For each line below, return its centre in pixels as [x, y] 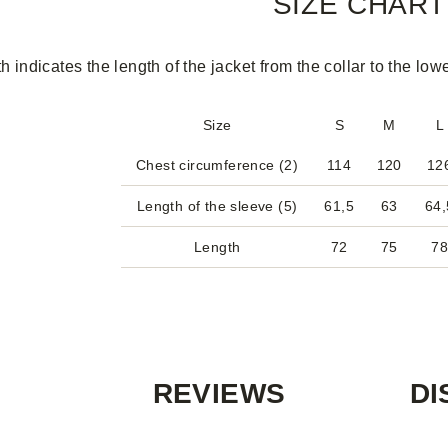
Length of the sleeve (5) [217, 206]
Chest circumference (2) [217, 165]
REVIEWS [219, 393]
